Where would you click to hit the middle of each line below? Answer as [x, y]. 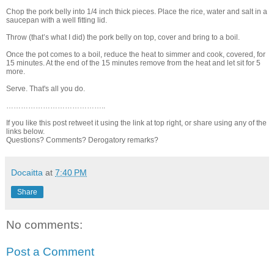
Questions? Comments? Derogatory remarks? [82, 140]
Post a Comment [50, 252]
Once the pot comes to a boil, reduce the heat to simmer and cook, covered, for [136, 55]
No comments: [44, 225]
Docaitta [27, 173]
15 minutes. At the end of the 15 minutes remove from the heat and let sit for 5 [133, 63]
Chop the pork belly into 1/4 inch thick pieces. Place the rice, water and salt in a [137, 12]
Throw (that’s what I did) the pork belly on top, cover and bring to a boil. [123, 38]
